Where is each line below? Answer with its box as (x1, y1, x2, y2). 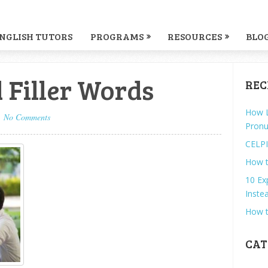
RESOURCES (167, 30, 222, 42)
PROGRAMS (90, 30, 144, 42)
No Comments (4, 111, 50, 123)
